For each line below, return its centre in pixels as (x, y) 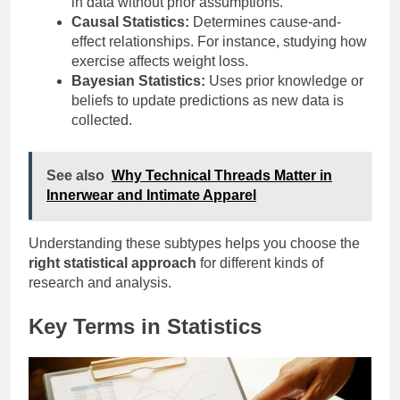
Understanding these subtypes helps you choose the (194, 243)
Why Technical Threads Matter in (222, 175)
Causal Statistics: (130, 21)
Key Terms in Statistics (145, 326)
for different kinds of (260, 262)
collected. (102, 120)
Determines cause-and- (265, 21)
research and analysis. (100, 282)
